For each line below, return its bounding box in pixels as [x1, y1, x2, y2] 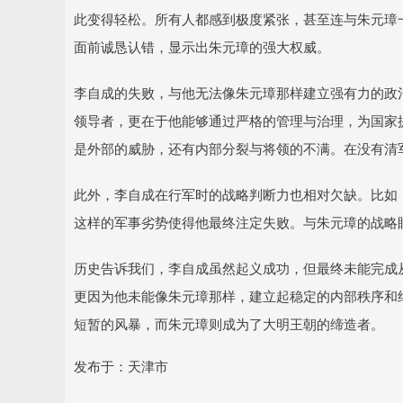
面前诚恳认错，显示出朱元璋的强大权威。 [74, 37, 330, 56]
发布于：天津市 [74, 356, 168, 375]
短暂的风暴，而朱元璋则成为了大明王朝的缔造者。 [74, 314, 384, 333]
